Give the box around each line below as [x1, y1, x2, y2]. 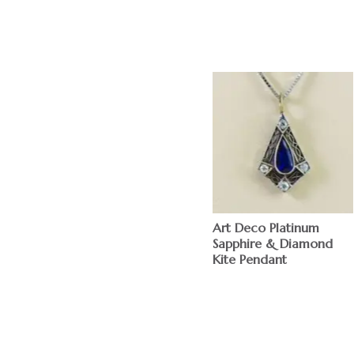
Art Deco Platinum [212, 219, 319, 235]
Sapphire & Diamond [212, 235, 333, 251]
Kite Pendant [212, 250, 287, 267]
